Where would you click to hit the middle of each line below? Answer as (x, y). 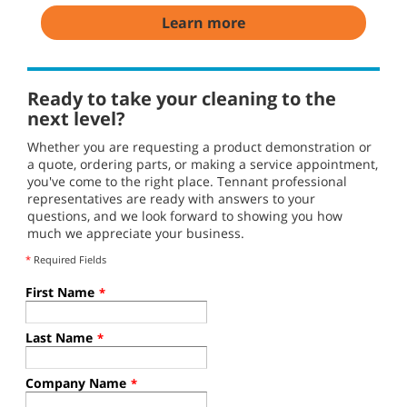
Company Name (76, 383)
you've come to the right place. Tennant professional (187, 182)
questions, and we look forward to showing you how (185, 216)
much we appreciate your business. (136, 233)
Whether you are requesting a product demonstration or (199, 147)
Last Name (59, 338)
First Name (60, 293)
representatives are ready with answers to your (171, 199)
